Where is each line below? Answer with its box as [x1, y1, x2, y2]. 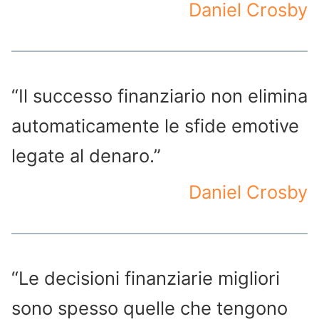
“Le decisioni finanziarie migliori [11, 267, 280, 290]
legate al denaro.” [11, 145, 161, 167]
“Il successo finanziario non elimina [11, 85, 308, 108]
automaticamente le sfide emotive [11, 115, 299, 137]
